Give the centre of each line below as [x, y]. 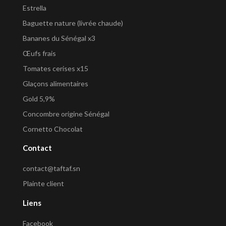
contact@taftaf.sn [51, 168]
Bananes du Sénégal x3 [59, 38]
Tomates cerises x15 [55, 68]
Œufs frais [39, 53]
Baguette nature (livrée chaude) [73, 23]
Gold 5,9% [39, 98]
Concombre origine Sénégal [66, 114]
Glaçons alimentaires [55, 83]
